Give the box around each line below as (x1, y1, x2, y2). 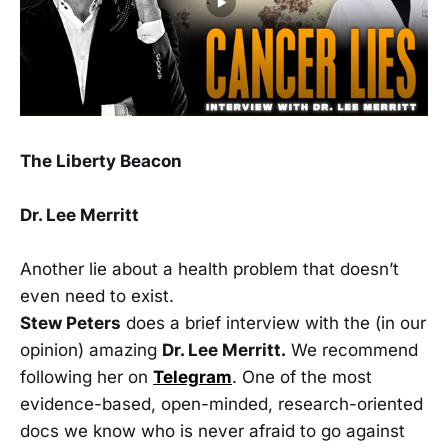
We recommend (286, 340, 418, 361)
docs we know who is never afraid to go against (20, 421, 405, 442)
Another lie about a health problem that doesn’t (20, 259, 399, 280)
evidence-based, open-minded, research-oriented (20, 394, 423, 415)
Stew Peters (20, 313, 121, 334)
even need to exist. (20, 286, 174, 307)
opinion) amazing (20, 340, 162, 361)
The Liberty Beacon (20, 151, 182, 172)
